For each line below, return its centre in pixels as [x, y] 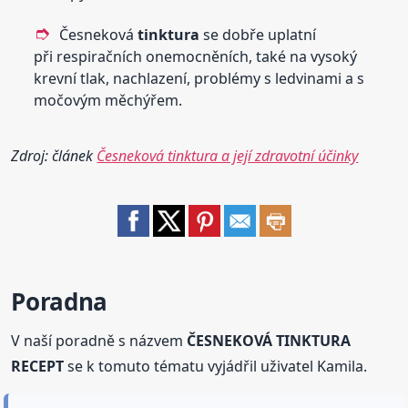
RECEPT [38, 367]
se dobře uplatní [258, 35]
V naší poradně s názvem [99, 341]
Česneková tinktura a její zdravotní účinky [228, 156]
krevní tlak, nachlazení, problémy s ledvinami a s [199, 79]
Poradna [59, 302]
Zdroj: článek [54, 156]
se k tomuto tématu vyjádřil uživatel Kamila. [216, 367]
